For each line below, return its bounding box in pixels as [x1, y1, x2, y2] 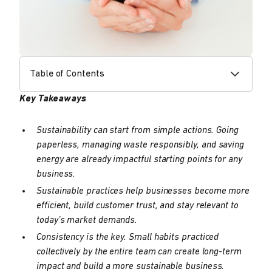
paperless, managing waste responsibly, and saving [36, 140, 245, 151]
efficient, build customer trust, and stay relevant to [36, 201, 239, 211]
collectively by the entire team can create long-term [36, 247, 242, 257]
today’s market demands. [36, 216, 138, 226]
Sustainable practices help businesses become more [36, 186, 250, 197]
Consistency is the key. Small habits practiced [36, 233, 219, 243]
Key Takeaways [19, 94, 86, 104]
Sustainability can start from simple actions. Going [36, 126, 239, 136]
